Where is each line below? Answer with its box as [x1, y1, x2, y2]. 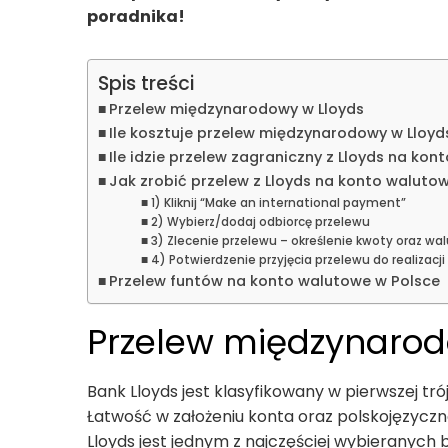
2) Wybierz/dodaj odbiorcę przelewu [150, 213, 370, 230]
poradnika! [87, 4, 185, 28]
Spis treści [98, 69, 194, 97]
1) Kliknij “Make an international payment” [150, 194, 406, 211]
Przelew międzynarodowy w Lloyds [108, 98, 364, 119]
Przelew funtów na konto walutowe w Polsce [108, 270, 440, 291]
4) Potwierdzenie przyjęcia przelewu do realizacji [150, 251, 445, 268]
